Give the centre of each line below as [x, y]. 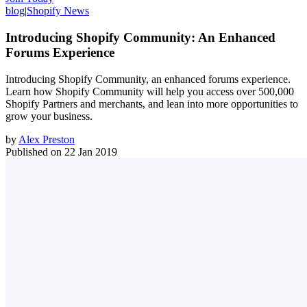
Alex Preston [47, 139]
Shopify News [58, 11]
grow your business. [49, 116]
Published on [34, 151]
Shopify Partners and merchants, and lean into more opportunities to [152, 103]
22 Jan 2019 [91, 151]
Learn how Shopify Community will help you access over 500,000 [150, 91]
